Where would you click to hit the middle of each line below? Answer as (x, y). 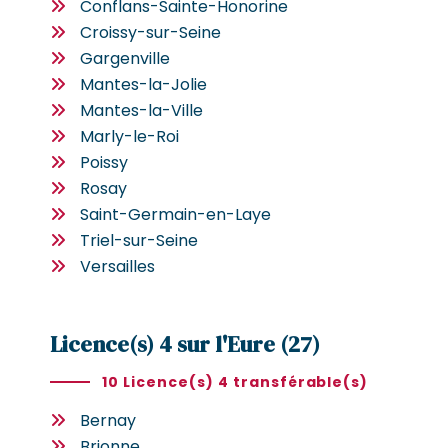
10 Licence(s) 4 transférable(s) (235, 381)
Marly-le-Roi (129, 136)
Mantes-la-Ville (141, 110)
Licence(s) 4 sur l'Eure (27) (185, 343)
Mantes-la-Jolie (143, 84)
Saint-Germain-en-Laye (175, 214)
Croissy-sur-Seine (150, 32)
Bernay (108, 420)
